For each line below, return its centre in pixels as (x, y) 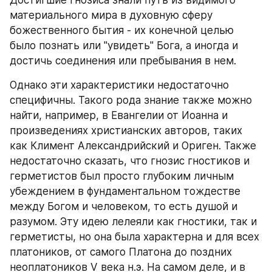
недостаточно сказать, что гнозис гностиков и (130, 161)
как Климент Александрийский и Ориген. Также (133, 146)
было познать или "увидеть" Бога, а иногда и (124, 46)
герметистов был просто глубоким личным (122, 176)
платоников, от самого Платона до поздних (121, 252)
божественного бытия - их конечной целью (122, 30)
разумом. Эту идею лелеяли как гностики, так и (133, 222)
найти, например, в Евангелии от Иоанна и (119, 115)
